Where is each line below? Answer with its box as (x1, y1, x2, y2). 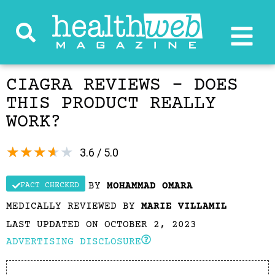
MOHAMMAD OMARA (107, 180, 193, 192)
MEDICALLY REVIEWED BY (6, 201, 141, 212)
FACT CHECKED (20, 181, 79, 190)
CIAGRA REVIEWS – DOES (6, 76, 238, 96)
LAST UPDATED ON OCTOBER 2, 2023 (6, 219, 196, 230)
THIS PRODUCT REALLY (6, 94, 216, 114)
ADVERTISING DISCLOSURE (6, 236, 141, 247)
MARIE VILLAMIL (141, 201, 227, 212)
